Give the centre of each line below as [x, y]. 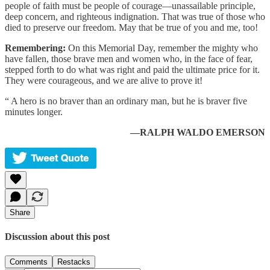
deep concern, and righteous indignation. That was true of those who [135, 16]
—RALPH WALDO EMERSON [198, 132]
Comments [29, 262]
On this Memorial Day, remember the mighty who [162, 48]
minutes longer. [34, 111]
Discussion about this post [57, 237]
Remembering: [35, 48]
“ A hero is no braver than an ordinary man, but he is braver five [126, 101]
